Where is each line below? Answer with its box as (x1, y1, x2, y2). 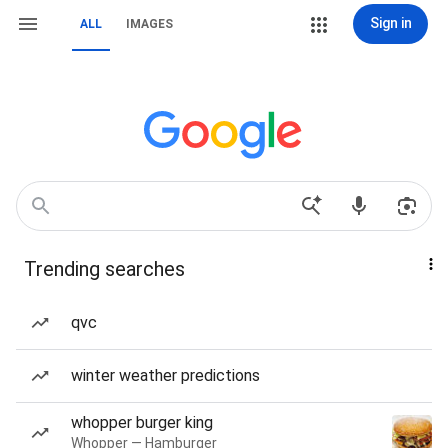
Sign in (369, 15, 412, 31)
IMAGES (126, 17, 173, 31)
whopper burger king (71, 413, 213, 432)
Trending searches (24, 257, 185, 281)
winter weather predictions (71, 366, 260, 385)
